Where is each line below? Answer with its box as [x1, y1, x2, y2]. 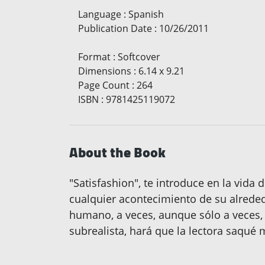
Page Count [78, 79, 130, 92]
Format [78, 50, 111, 64]
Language [78, 8, 121, 21]
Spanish [128, 8, 164, 21]
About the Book [69, 139, 166, 166]
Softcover [118, 50, 160, 64]
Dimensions [78, 64, 131, 78]
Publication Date [78, 22, 152, 35]
